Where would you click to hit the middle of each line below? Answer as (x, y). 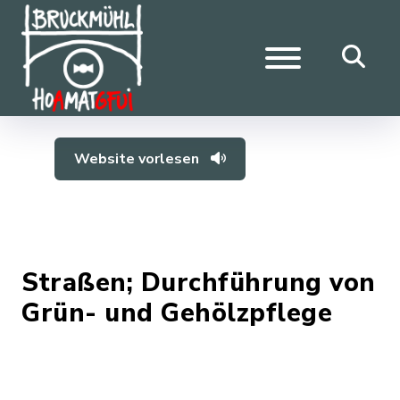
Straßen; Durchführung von (199, 283)
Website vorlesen (139, 159)
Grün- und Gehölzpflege (177, 313)
